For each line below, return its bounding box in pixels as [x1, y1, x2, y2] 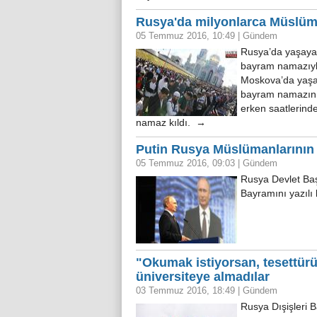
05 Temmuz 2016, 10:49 [136, 30, 238, 41]
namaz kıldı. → [136, 117, 206, 128]
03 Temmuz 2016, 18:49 [136, 285, 238, 296]
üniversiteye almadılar [136, 270, 270, 284]
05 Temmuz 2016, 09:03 [136, 158, 238, 168]
